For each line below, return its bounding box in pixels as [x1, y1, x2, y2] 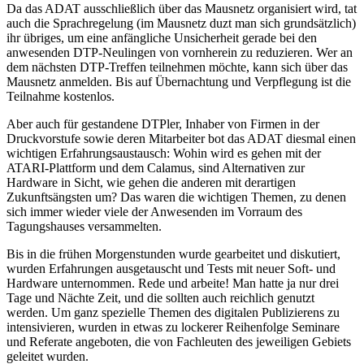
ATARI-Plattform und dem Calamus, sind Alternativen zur [6, 160, 305, 175]
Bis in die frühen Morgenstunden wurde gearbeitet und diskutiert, [6, 246, 340, 261]
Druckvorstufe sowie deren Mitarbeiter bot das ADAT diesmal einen [6, 131, 356, 145]
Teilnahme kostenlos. [6, 89, 115, 103]
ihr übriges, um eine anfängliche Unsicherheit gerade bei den [6, 30, 317, 45]
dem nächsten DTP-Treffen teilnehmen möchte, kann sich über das [6, 59, 348, 74]
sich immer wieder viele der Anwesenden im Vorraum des [6, 204, 302, 219]
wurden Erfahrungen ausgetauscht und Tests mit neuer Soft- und [6, 261, 336, 275]
